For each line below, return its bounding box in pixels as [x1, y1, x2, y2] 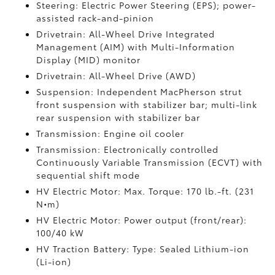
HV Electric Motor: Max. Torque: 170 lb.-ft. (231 [36, 185, 255, 197]
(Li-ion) [36, 255, 72, 268]
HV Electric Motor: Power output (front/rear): [36, 214, 247, 226]
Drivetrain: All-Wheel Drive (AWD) [36, 69, 196, 82]
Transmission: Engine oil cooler [36, 127, 185, 139]
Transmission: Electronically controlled [36, 143, 219, 155]
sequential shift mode [36, 169, 141, 181]
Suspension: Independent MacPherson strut [36, 85, 242, 98]
